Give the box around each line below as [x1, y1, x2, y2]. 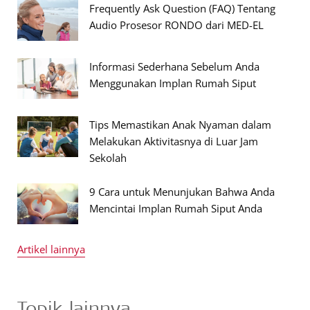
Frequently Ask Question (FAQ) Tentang [89, 1, 275, 15]
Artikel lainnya [17, 242, 85, 256]
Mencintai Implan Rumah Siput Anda [89, 201, 262, 215]
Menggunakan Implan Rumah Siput [89, 76, 256, 90]
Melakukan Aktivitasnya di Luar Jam [89, 134, 258, 148]
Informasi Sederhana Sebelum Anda [89, 60, 259, 73]
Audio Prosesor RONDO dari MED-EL [89, 18, 264, 32]
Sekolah [89, 151, 127, 165]
